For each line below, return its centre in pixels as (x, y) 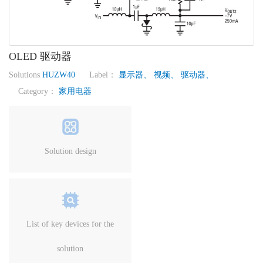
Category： (34, 92)
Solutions (26, 75)
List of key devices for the (70, 224)
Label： (98, 75)
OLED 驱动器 (40, 57)
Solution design (70, 151)
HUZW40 (60, 75)
